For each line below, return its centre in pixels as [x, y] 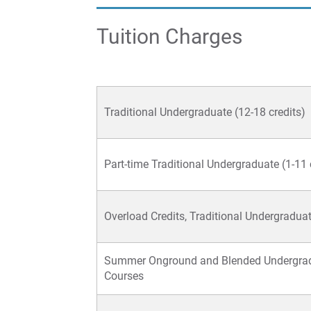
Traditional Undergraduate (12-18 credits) [205, 112]
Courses [124, 276]
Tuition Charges [169, 37]
